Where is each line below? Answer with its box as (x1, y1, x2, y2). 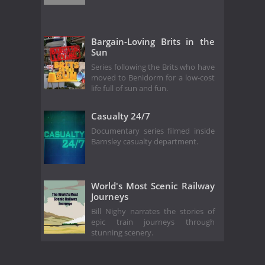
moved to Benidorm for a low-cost (91, 72, 215, 83)
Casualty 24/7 (91, 109, 150, 122)
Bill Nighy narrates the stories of (91, 206, 215, 216)
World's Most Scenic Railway (91, 179, 215, 192)
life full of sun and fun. (91, 83, 168, 93)
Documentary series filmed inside (91, 125, 215, 136)
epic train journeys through (91, 216, 215, 227)
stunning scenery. (91, 227, 153, 238)
